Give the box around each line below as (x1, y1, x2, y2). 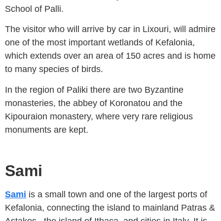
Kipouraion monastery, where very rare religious (5, 111, 193, 121)
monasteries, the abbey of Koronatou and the (5, 98, 183, 108)
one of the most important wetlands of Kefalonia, (5, 37, 195, 48)
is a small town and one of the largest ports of (26, 189, 207, 199)
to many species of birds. (5, 64, 103, 74)
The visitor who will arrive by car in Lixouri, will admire (5, 24, 216, 35)
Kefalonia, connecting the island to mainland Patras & (5, 202, 215, 213)
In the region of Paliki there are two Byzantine (5, 84, 184, 95)
